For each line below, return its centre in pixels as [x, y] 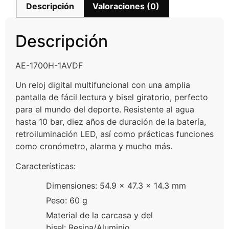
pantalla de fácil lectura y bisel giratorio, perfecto [112, 97]
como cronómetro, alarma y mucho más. [94, 146]
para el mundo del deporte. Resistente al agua [105, 110]
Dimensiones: [72, 186]
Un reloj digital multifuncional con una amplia [103, 85]
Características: [45, 166]
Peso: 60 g [67, 201]
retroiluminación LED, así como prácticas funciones [114, 134]
